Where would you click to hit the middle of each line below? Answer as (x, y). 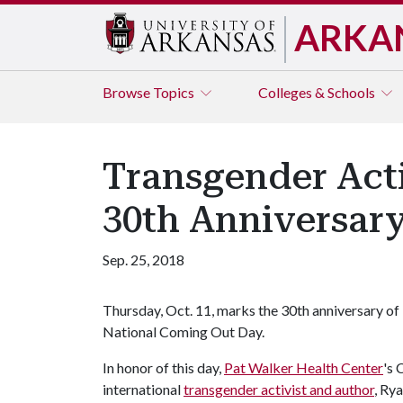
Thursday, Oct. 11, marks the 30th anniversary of (251, 310)
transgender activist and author (279, 389)
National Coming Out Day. (184, 331)
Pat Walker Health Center (304, 367)
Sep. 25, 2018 (143, 260)
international (143, 389)
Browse (128, 92)
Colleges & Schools (318, 92)
